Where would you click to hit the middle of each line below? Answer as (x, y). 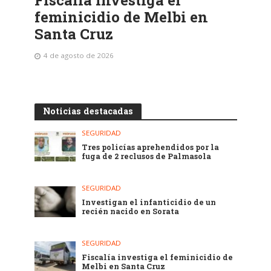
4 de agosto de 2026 (78, 56)
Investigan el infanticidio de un (149, 202)
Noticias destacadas (88, 111)
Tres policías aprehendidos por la (151, 147)
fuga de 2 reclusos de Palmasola (147, 156)
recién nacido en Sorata (131, 211)
